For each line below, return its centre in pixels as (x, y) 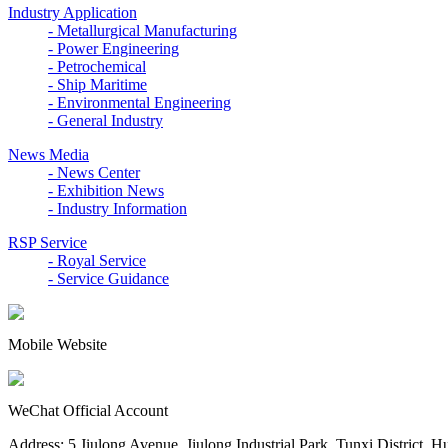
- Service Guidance (108, 278)
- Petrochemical (97, 66)
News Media (48, 154)
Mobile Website (57, 344)
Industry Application (72, 12)
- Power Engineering (113, 48)
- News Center (94, 172)
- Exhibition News (106, 190)
